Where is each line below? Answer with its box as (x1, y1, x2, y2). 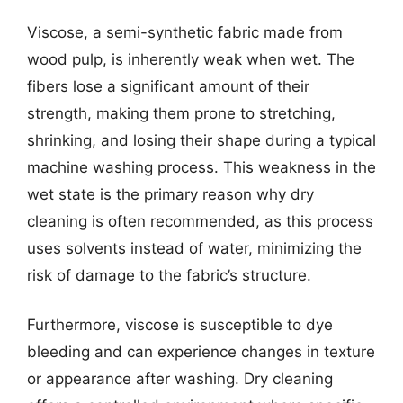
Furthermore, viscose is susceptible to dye (27, 316, 333, 334)
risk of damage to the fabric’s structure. (27, 265, 311, 284)
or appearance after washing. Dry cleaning (27, 370, 333, 388)
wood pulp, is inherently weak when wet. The (27, 49, 354, 68)
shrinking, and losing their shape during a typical (27, 130, 376, 149)
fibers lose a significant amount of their (27, 76, 309, 95)
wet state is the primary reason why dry (27, 184, 314, 203)
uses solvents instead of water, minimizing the (27, 238, 362, 257)
